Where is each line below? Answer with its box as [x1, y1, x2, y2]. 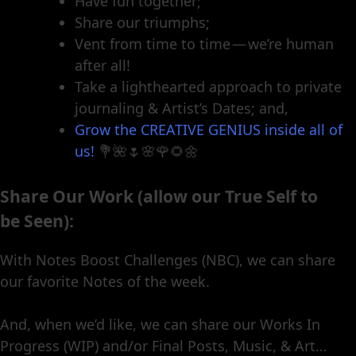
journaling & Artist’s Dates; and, [75, 99, 288, 118]
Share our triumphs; [75, 13, 210, 33]
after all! [75, 56, 130, 75]
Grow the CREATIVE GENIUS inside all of [75, 120, 342, 140]
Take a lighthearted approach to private [75, 77, 342, 97]
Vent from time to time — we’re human [75, 34, 334, 54]
